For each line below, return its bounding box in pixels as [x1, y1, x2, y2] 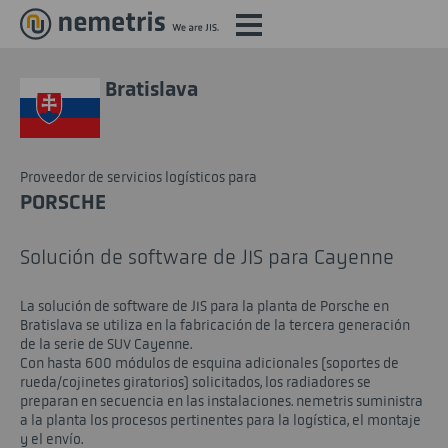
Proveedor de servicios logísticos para [20, 169, 257, 186]
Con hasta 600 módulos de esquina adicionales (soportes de [20, 355, 399, 372]
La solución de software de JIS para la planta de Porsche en [20, 298, 389, 315]
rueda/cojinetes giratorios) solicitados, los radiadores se [20, 374, 371, 391]
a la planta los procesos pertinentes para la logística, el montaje [20, 412, 421, 429]
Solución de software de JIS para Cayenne [20, 246, 394, 269]
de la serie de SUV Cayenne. [20, 336, 192, 353]
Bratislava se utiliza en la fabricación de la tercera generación [20, 317, 410, 334]
